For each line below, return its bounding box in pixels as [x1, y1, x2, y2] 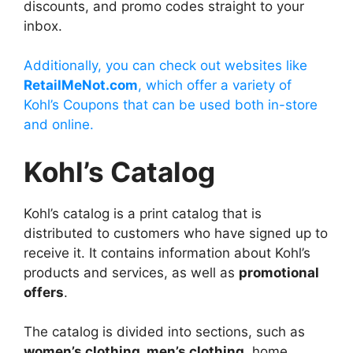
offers [24, 284, 64, 300]
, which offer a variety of [138, 77, 292, 94]
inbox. [24, 17, 62, 34]
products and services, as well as [24, 264, 239, 281]
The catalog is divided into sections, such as [24, 324, 305, 340]
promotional [239, 264, 319, 281]
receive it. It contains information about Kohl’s [24, 244, 310, 261]
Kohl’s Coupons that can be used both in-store [24, 97, 318, 113]
